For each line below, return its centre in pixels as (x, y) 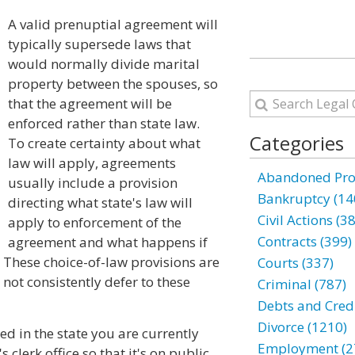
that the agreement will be (90, 103)
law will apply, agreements (92, 163)
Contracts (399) (304, 241)
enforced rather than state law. (104, 123)
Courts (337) (295, 263)
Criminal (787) (302, 284)
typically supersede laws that (99, 44)
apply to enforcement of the (95, 222)
